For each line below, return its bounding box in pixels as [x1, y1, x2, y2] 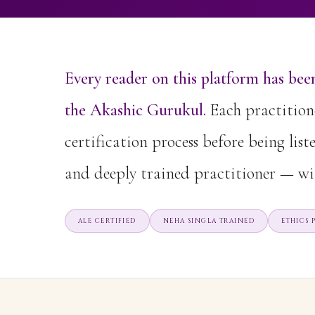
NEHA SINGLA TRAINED [162, 216, 255, 225]
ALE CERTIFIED [78, 216, 136, 225]
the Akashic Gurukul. [65, 99, 206, 120]
